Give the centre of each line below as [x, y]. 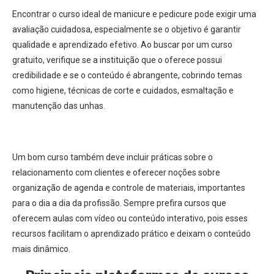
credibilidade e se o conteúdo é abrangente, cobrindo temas [127, 75]
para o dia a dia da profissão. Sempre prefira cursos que [119, 203]
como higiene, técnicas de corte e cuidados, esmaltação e [123, 91]
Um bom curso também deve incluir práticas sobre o [113, 157]
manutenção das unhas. [59, 106]
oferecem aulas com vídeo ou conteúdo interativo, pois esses [130, 218]
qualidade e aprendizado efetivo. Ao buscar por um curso [122, 45]
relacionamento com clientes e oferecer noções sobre [116, 172]
